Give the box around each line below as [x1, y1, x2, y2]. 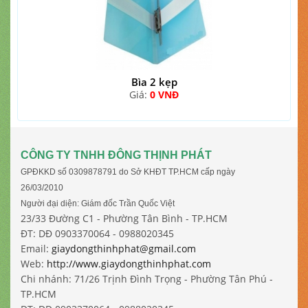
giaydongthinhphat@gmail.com [52, 242, 196, 255]
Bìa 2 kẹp [131, 75, 177, 89]
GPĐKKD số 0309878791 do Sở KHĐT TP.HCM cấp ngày [21, 167, 235, 177]
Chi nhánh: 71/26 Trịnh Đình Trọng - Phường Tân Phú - [21, 272, 273, 285]
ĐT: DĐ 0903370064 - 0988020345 [21, 227, 179, 240]
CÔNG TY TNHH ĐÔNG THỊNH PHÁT [21, 149, 212, 161]
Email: [21, 242, 52, 255]
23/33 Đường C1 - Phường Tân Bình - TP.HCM [21, 212, 228, 225]
